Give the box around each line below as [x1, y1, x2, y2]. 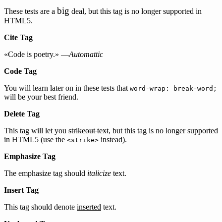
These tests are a [4, 7, 57, 15]
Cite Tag [4, 33, 33, 42]
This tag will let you [4, 126, 68, 135]
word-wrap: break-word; [130, 85, 217, 92]
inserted [77, 203, 101, 211]
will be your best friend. [4, 93, 78, 101]
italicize [87, 169, 111, 177]
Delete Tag [4, 110, 40, 118]
